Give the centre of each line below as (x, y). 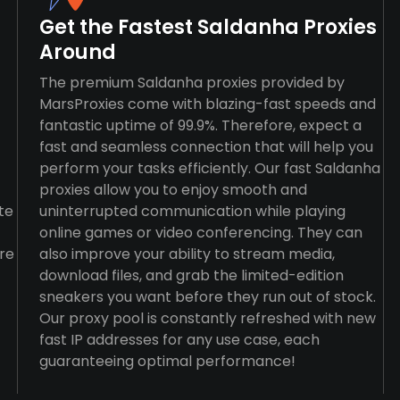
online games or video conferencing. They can (200, 233)
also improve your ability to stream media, (187, 254)
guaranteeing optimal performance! (167, 361)
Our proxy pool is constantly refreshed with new (207, 318)
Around (77, 52)
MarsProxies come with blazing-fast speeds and (207, 104)
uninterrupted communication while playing (192, 211)
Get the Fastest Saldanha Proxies (208, 27)
